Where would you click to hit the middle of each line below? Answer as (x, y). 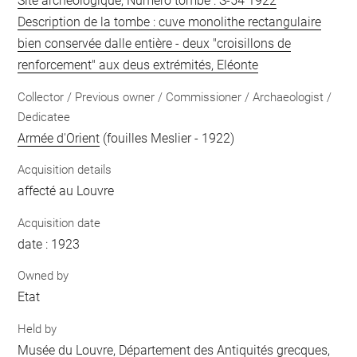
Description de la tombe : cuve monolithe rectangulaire (170, 22)
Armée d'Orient (59, 138)
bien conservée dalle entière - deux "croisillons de (155, 44)
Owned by (43, 276)
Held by (37, 329)
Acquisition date (59, 223)
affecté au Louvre (66, 191)
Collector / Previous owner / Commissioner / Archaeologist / (175, 97)
